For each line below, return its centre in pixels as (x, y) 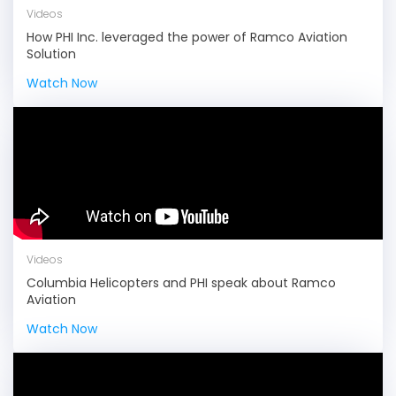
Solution (51, 54)
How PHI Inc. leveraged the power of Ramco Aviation (187, 37)
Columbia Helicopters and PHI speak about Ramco (181, 283)
